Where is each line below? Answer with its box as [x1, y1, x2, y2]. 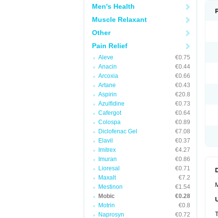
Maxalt [98, 174, 116, 181]
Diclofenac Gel [98, 128, 137, 135]
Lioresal [98, 165, 120, 172]
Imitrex [98, 146, 116, 153]
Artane [98, 82, 116, 89]
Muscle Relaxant [92, 16, 147, 23]
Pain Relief [92, 42, 127, 50]
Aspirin [98, 91, 117, 98]
